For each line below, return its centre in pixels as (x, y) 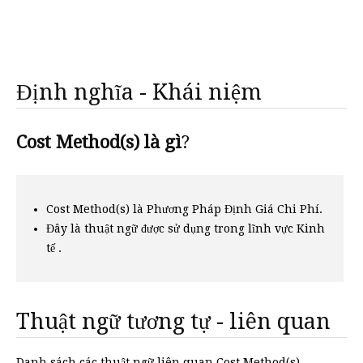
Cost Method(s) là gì (99, 142)
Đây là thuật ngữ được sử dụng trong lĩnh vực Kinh (186, 228)
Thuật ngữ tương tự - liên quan (173, 321)
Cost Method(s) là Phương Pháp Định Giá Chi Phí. (184, 209)
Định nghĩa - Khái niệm (139, 92)
